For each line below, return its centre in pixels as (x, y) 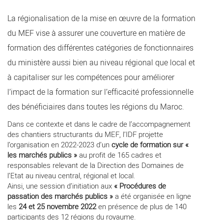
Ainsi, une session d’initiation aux (61, 186)
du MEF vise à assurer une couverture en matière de (96, 33)
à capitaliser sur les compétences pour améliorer (91, 77)
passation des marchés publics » (60, 196)
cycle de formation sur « (149, 145)
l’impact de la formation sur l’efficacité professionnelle (100, 92)
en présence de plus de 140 (141, 206)
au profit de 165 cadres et (120, 155)
